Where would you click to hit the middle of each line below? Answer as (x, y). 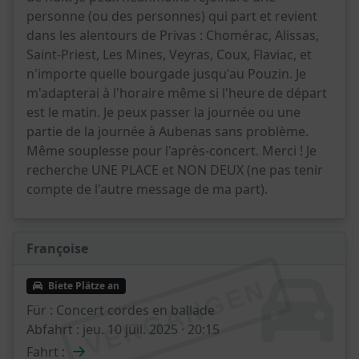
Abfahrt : (53, 330)
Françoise (57, 248)
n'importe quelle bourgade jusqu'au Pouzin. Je (166, 74)
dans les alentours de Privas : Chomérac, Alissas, (173, 35)
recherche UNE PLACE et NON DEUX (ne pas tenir (175, 170)
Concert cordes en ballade (134, 311)
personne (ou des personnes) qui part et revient (172, 16)
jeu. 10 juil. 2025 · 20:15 (149, 330)
